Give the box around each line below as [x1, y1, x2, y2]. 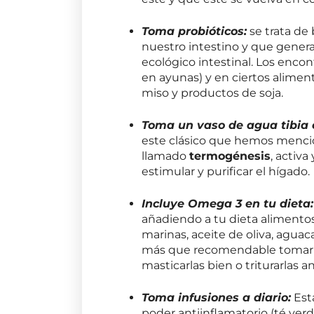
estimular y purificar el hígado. [142, 164, 310, 178]
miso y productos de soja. [142, 86, 292, 100]
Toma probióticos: [142, 24, 247, 38]
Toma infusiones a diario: [142, 290, 292, 304]
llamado [142, 149, 190, 163]
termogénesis [189, 149, 271, 163]
